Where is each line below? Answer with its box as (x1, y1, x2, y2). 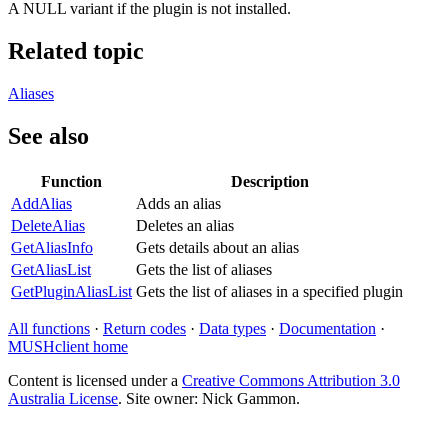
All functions (8, 319, 90, 337)
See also (8, 122, 89, 149)
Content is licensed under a (8, 371, 182, 389)
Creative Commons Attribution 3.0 (182, 371, 400, 389)
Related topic (8, 38, 144, 65)
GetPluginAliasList (11, 282, 132, 300)
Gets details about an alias (136, 238, 299, 256)
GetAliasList (11, 260, 91, 278)
